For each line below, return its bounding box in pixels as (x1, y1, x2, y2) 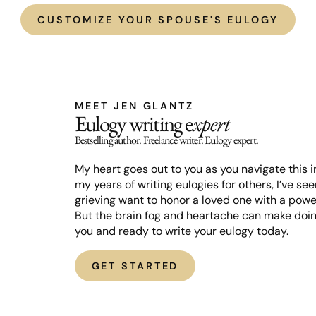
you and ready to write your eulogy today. (74, 224, 288, 239)
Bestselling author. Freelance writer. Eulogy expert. (74, 133, 258, 148)
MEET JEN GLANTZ (74, 99, 194, 113)
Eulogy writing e (74, 109, 193, 138)
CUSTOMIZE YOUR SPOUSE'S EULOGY (37, 13, 279, 27)
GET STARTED (91, 260, 179, 273)
